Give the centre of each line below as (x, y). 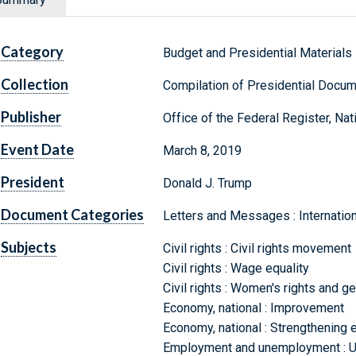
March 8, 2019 (202, 151)
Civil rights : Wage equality (236, 269)
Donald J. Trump (207, 184)
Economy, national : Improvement (253, 308)
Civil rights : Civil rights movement (257, 249)
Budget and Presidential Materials (257, 53)
